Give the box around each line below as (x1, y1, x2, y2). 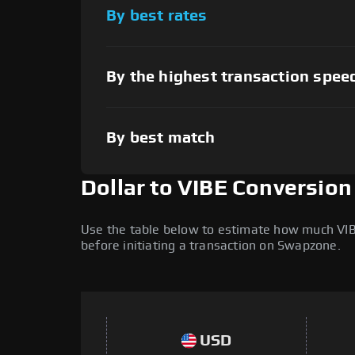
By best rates (106, 7, 208, 24)
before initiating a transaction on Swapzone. (81, 239, 341, 253)
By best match (106, 129, 216, 146)
